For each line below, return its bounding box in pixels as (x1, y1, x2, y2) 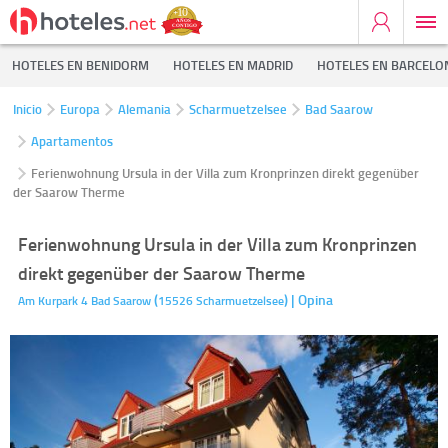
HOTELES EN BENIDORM (12, 56, 149, 74)
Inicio (13, 100, 42, 118)
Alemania (118, 100, 171, 118)
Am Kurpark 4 (18, 292, 88, 309)
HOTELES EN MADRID (173, 56, 293, 74)
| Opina (291, 290, 333, 309)
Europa (60, 100, 100, 118)
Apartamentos (31, 132, 113, 150)
